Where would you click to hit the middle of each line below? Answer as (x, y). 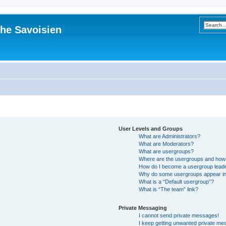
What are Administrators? (170, 136)
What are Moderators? (166, 144)
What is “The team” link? (169, 189)
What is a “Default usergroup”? (177, 181)
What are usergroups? (166, 151)
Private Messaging (143, 208)
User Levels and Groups (151, 128)
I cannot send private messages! (179, 215)
